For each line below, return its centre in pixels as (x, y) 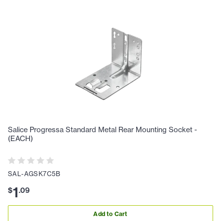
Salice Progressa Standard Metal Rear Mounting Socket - (102, 129)
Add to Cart (110, 214)
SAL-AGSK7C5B (34, 174)
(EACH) (20, 138)
